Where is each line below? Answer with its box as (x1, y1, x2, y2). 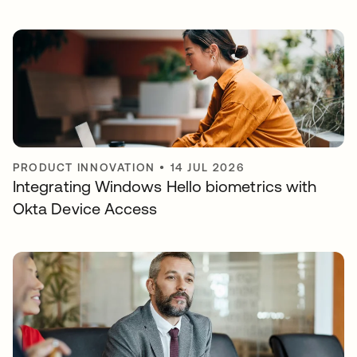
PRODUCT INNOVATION (13, 161, 155, 174)
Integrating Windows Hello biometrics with (13, 177, 317, 195)
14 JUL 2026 (170, 161, 245, 174)
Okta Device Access (13, 199, 158, 218)
